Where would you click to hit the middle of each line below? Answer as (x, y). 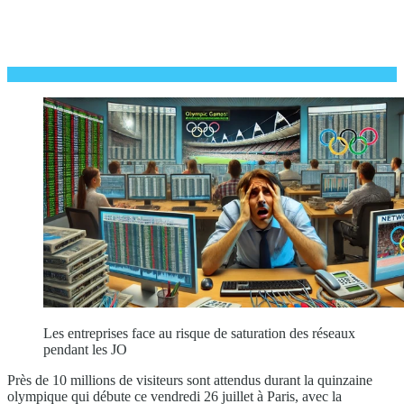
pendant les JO (85, 349)
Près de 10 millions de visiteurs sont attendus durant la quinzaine (190, 380)
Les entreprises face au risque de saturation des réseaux (199, 333)
